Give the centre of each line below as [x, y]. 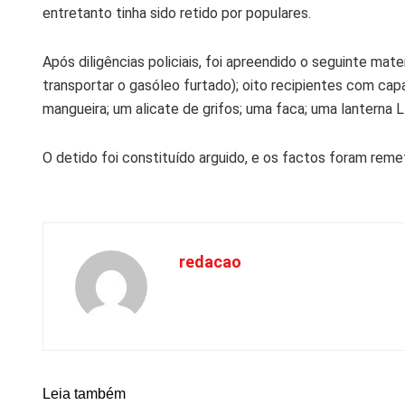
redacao [210, 261]
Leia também [84, 393]
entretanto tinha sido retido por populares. [177, 13]
